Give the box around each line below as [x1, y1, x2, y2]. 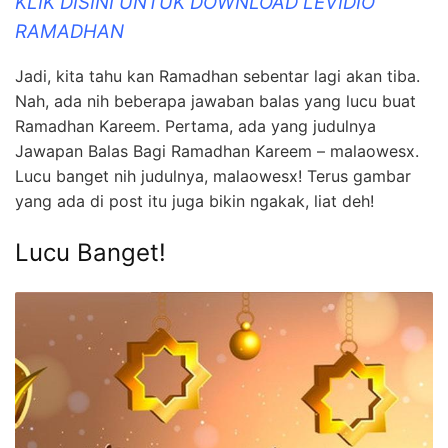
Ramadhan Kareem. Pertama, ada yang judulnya [15, 116, 376, 137]
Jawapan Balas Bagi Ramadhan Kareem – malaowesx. [15, 141, 419, 162]
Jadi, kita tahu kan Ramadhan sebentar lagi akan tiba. [15, 66, 420, 87]
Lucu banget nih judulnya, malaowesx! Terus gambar [15, 166, 411, 187]
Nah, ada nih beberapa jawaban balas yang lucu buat [15, 91, 416, 112]
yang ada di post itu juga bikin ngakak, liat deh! [15, 191, 374, 212]
